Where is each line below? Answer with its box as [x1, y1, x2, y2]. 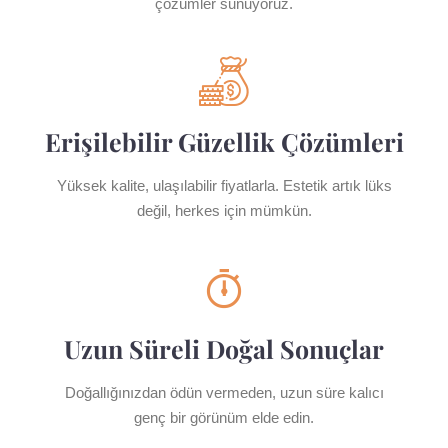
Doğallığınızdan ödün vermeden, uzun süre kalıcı [64, 384, 384, 401]
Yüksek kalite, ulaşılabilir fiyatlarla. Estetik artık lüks [56, 177, 392, 194]
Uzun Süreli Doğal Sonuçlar [64, 332, 384, 365]
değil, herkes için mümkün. [136, 202, 312, 219]
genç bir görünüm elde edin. [134, 409, 314, 426]
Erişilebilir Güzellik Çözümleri [44, 125, 404, 158]
